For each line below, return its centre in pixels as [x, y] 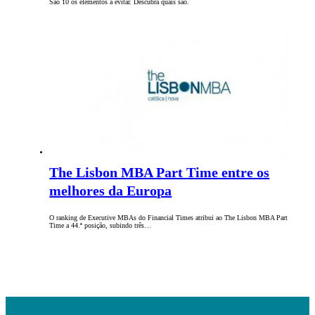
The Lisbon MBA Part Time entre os [160, 173]
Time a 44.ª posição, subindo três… [101, 226]
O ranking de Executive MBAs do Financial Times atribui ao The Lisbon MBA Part [169, 218]
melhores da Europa [111, 191]
